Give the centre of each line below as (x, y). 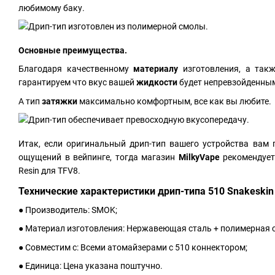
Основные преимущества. (73, 50)
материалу (158, 69)
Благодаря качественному (76, 69)
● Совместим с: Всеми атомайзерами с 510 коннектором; (133, 247)
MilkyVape (200, 157)
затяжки (60, 101)
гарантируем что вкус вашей (77, 83)
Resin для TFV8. (49, 170)
